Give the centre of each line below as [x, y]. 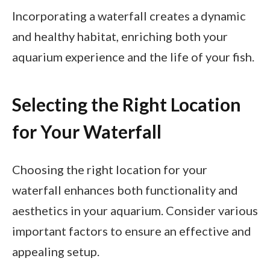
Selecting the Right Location [127, 105]
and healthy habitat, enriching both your [120, 36]
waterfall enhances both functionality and [125, 190]
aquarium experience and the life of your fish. [133, 56]
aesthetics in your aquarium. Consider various [135, 210]
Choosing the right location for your [110, 169]
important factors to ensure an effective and [132, 231]
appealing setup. [56, 251]
